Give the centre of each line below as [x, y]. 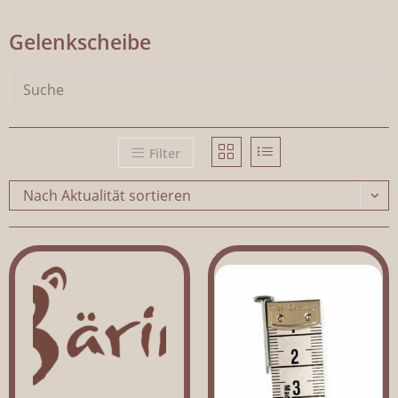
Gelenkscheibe [80, 41]
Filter [164, 153]
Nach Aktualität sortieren [107, 195]
